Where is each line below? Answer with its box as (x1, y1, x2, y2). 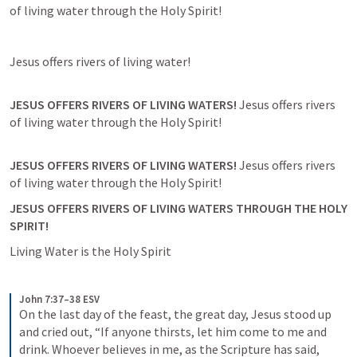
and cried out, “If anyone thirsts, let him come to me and (19, 324, 327, 339)
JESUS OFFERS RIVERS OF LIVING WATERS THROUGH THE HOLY (10, 200, 347, 216)
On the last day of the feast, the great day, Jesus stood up (19, 306, 331, 322)
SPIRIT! (10, 218, 51, 233)
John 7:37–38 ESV (19, 292, 100, 306)
